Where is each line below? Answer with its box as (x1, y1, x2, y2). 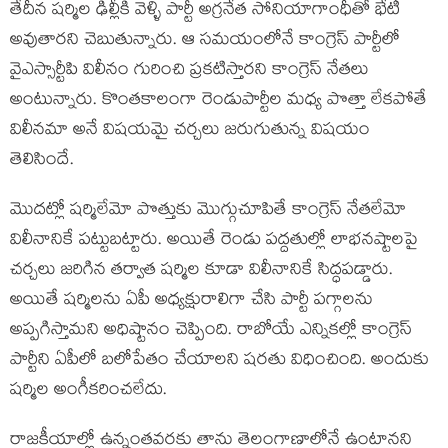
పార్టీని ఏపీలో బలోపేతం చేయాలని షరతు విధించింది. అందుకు (10, 347, 429, 377)
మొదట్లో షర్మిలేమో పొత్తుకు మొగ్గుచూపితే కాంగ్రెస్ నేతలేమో (10, 197, 406, 227)
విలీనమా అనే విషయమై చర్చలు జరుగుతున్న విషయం (10, 117, 370, 147)
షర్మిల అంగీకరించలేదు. (10, 377, 167, 407)
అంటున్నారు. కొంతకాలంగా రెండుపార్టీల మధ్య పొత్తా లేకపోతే (10, 87, 427, 117)
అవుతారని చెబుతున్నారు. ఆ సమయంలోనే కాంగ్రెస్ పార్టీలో (10, 27, 400, 57)
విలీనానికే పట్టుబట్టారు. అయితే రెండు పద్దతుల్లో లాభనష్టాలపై (10, 227, 418, 257)
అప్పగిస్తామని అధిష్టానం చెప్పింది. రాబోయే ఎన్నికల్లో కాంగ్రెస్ (10, 317, 412, 347)
